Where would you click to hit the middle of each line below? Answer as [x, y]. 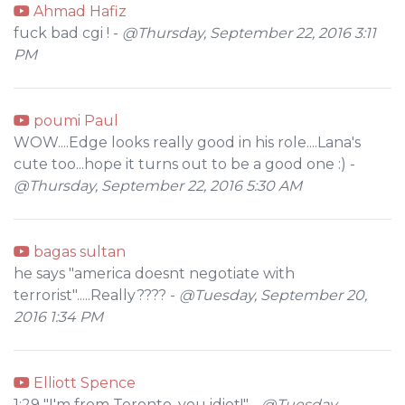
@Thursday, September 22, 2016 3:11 [249, 33]
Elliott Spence [83, 383]
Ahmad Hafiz [78, 11]
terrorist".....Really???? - [96, 295]
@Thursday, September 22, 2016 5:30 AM [158, 186]
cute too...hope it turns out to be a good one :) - [184, 164]
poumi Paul [74, 121]
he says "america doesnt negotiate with [154, 273]
